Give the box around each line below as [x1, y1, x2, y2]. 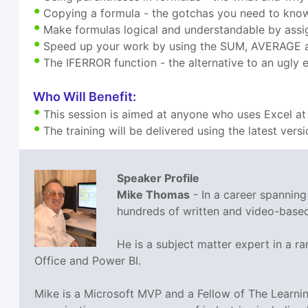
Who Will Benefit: [33, 89, 137, 104]
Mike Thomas [117, 188, 190, 202]
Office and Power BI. [34, 254, 142, 268]
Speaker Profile [117, 171, 200, 186]
